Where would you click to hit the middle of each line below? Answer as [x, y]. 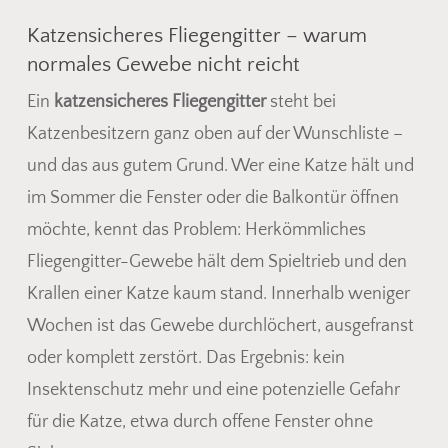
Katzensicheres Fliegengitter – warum [196, 35]
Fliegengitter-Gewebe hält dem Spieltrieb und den [216, 261]
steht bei [300, 101]
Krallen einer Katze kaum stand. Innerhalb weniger [218, 293]
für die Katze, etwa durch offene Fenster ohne [199, 421]
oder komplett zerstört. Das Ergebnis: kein [185, 357]
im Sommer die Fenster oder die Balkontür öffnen [212, 197]
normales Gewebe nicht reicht [163, 64]
